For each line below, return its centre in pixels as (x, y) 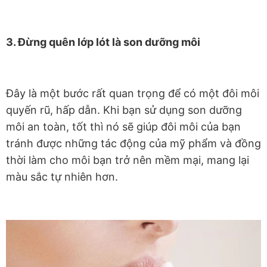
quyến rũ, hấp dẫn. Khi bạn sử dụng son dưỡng (124, 110)
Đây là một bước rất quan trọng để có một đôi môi (133, 93)
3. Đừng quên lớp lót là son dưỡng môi (103, 42)
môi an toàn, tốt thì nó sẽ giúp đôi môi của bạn (123, 126)
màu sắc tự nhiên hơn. (62, 176)
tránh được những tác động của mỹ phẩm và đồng (133, 143)
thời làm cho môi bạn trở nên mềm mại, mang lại (128, 160)
